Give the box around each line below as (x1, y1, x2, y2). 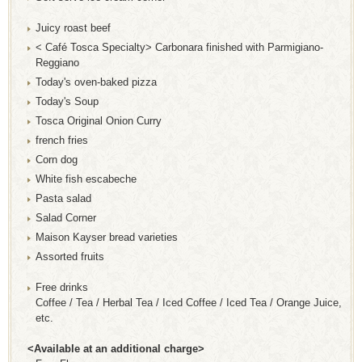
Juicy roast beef (36, 21, 111, 34)
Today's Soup (36, 95, 99, 107)
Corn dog (36, 153, 78, 166)
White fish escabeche (36, 172, 137, 185)
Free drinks (36, 280, 88, 293)
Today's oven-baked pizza (36, 75, 157, 88)
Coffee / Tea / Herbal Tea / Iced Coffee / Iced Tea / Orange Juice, (36, 296, 342, 309)
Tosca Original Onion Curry (36, 114, 162, 127)
